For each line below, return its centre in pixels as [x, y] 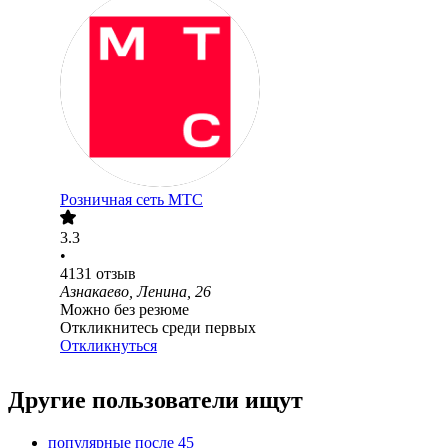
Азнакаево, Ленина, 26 [135, 292]
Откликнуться [108, 346]
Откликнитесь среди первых [158, 328]
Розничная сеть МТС [131, 200]
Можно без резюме [124, 310]
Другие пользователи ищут [155, 400]
